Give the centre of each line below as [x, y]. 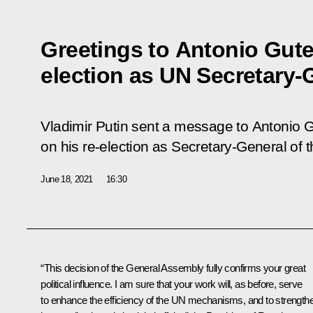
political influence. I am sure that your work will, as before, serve [172, 284]
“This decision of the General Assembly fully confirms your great [173, 268]
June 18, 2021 [67, 179]
